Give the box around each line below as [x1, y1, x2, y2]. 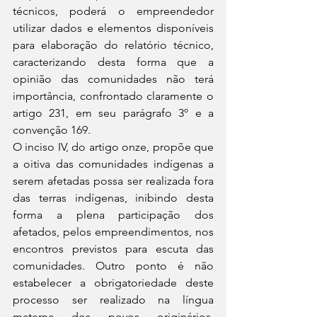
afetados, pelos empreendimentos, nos [13, 225, 214, 238]
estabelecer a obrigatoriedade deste [13, 276, 214, 289]
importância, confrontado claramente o [13, 89, 214, 103]
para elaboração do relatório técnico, [13, 38, 214, 52]
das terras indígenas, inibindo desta [13, 191, 214, 204]
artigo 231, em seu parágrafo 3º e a [13, 106, 214, 120]
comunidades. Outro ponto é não [13, 259, 214, 272]
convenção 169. [13, 123, 91, 137]
